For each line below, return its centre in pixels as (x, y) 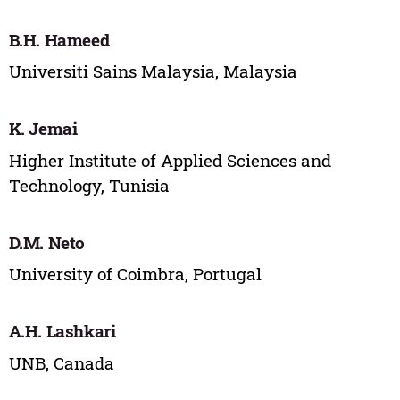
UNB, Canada (61, 362)
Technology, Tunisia (89, 185)
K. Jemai (43, 129)
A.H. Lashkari (62, 331)
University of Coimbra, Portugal (135, 274)
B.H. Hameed (59, 39)
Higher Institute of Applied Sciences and (170, 160)
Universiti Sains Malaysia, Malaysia (153, 71)
